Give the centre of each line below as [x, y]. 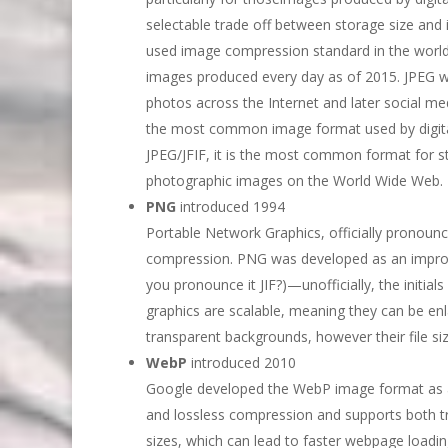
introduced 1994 [230, 206]
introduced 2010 [241, 362]
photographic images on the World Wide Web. [294, 180]
